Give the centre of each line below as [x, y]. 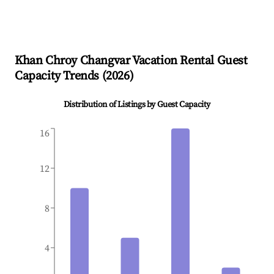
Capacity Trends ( [61, 76]
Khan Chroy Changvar [72, 61]
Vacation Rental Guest [189, 61]
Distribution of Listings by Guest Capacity [137, 105]
